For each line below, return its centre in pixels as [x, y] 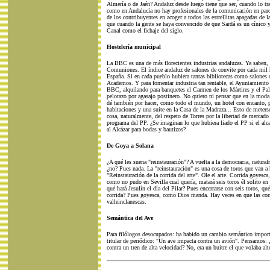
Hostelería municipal [133, 47]
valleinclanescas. [126, 202]
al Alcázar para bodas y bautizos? [146, 129]
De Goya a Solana [130, 146]
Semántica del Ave [130, 218]
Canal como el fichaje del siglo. [145, 30]
